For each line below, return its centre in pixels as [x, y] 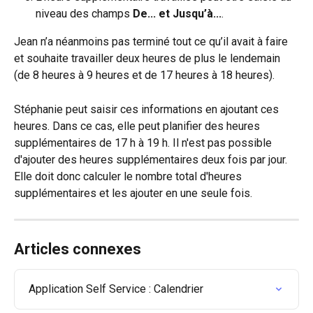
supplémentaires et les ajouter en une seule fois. [134, 193]
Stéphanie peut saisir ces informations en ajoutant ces [148, 109]
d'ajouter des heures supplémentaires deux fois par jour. [152, 159]
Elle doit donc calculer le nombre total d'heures [129, 176]
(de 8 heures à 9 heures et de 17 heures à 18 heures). [146, 75]
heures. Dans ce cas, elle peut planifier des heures [138, 126]
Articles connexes [78, 249]
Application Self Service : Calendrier [116, 289]
